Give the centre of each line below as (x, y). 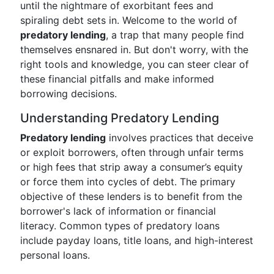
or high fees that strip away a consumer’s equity (131, 167)
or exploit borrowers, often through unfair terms (132, 152)
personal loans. (55, 255)
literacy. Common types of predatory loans (120, 226)
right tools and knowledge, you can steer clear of (135, 64)
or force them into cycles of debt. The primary (128, 182)
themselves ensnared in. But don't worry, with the (134, 50)
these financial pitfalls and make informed (117, 79)
